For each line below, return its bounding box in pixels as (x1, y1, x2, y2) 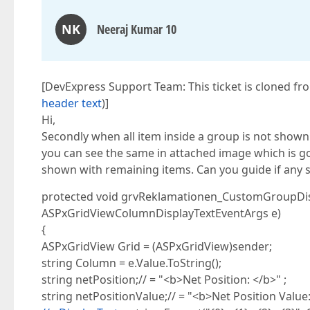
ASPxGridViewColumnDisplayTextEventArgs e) (42, 206, 281, 221)
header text (42, 95, 102, 111)
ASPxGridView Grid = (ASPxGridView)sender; (42, 239, 272, 254)
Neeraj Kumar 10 (97, 21, 176, 37)
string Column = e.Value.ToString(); (42, 255, 221, 271)
